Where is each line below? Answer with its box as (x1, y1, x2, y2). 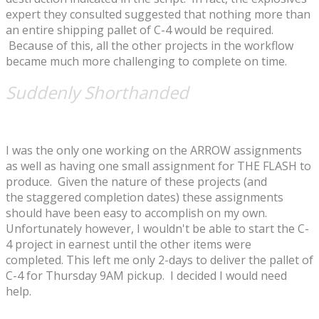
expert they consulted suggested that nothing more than (6, 6, 310, 22)
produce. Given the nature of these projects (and (6, 173, 267, 189)
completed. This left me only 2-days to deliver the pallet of (6, 251, 313, 268)
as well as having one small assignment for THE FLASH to (6, 157, 311, 174)
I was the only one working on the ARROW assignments (6, 142, 302, 158)
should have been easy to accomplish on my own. (6, 204, 273, 221)
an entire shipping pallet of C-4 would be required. (6, 21, 273, 38)
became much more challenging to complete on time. (6, 53, 287, 69)
